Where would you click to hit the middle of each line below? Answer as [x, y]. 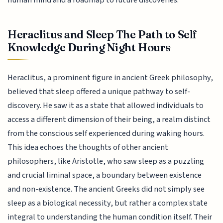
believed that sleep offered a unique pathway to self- [99, 91]
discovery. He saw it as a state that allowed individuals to [106, 105]
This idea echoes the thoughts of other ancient [88, 147]
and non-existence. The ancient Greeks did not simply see [106, 189]
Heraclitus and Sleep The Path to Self [102, 35]
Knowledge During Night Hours [89, 48]
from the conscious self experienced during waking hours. [106, 133]
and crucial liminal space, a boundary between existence [105, 175]
